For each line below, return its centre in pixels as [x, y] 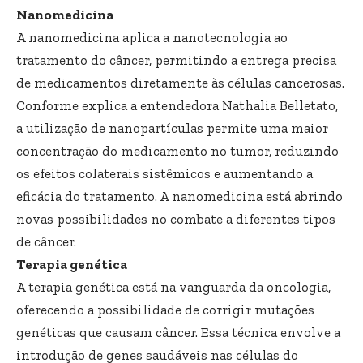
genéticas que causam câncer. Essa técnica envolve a [178, 332]
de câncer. [46, 241]
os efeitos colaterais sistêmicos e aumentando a [164, 173]
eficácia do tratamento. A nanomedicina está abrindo [179, 196]
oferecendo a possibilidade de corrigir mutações [165, 309]
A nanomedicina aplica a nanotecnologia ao [152, 37]
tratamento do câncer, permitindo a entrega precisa [176, 60]
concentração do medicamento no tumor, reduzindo [177, 150]
